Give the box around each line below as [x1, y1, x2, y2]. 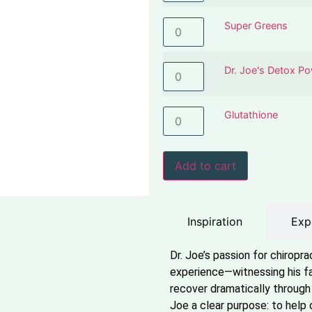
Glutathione [224, 109, 279, 121]
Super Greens [224, 19, 288, 32]
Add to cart [175, 159, 236, 173]
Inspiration [187, 214, 242, 228]
